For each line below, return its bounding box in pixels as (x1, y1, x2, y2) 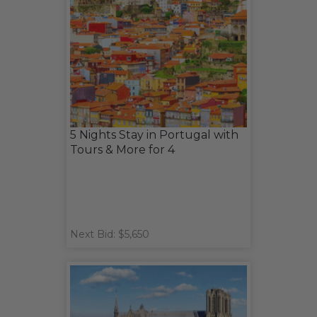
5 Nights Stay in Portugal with (70, 128, 238, 142)
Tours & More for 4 (70, 143, 175, 157)
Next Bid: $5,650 (70, 228, 149, 241)
